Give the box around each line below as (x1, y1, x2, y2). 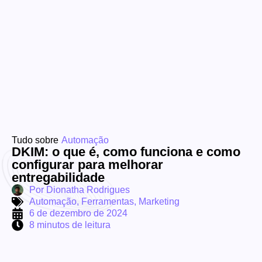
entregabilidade (12, 170, 105, 185)
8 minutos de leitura (29, 220, 111, 230)
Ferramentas (81, 196, 134, 207)
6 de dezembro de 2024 (29, 208, 127, 219)
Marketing (139, 196, 180, 207)
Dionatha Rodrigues (44, 185, 130, 195)
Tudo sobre (12, 135, 58, 146)
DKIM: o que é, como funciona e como (12, 144, 240, 160)
